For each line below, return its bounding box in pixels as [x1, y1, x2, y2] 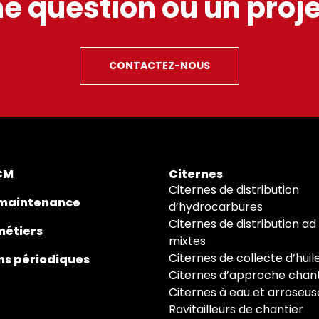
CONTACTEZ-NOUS [109, 58, 210, 73]
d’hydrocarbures [169, 199, 263, 215]
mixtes [169, 233, 206, 249]
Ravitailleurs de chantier [169, 301, 304, 318]
